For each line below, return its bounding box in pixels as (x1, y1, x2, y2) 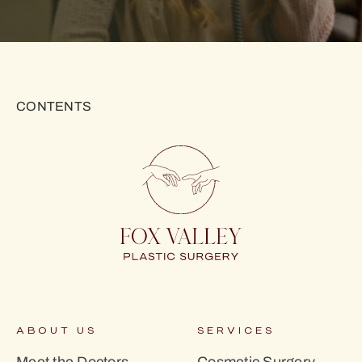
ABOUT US (16, 326, 97, 337)
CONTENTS (16, 97, 91, 116)
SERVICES (197, 326, 275, 337)
